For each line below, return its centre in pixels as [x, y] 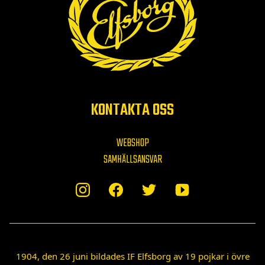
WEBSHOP [132, 143]
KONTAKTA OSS [132, 110]
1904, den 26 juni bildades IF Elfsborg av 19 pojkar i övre [132, 256]
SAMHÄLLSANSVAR [132, 160]
